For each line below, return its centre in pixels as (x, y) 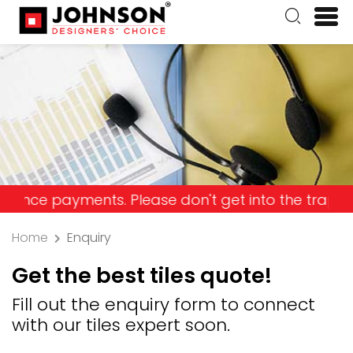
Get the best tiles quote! (142, 276)
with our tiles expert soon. (121, 325)
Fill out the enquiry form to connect (163, 305)
